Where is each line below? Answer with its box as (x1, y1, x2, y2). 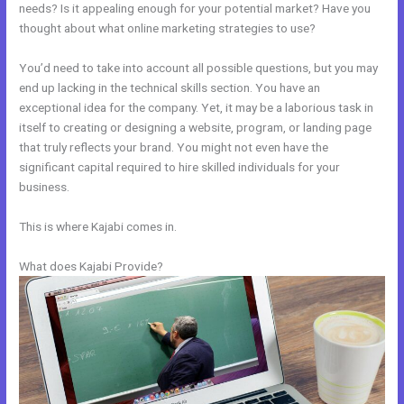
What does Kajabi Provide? (19, 258, 164, 273)
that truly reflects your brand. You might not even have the (19, 139, 329, 154)
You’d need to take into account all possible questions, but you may (19, 60, 379, 75)
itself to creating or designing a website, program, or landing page (19, 119, 372, 134)
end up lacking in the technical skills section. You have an (19, 79, 321, 95)
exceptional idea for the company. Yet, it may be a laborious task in (19, 99, 374, 115)
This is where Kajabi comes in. (19, 218, 178, 234)
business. (19, 179, 70, 194)
